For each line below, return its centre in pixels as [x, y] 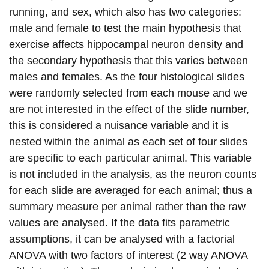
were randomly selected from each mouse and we [128, 93]
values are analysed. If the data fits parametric [119, 222]
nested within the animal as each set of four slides [128, 141]
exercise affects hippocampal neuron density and [126, 44]
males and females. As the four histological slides [127, 77]
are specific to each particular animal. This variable [130, 158]
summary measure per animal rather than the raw [127, 206]
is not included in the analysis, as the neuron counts [133, 174]
